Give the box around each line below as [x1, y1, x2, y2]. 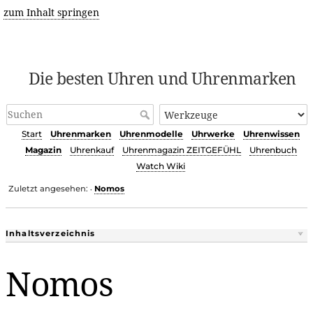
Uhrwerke [191, 129, 235, 140]
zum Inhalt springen [3, 6, 99, 19]
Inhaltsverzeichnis [6, 228, 96, 238]
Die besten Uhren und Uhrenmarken [28, 67, 296, 89]
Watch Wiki [136, 161, 185, 172]
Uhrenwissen [243, 129, 300, 140]
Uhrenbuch [249, 145, 297, 156]
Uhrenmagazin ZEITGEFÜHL [122, 145, 241, 156]
